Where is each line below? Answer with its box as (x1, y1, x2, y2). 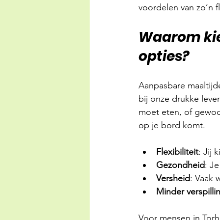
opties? (138, 47, 190, 66)
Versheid (156, 173, 190, 184)
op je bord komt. (138, 120, 205, 131)
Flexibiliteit (156, 146, 198, 157)
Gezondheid (156, 160, 205, 170)
